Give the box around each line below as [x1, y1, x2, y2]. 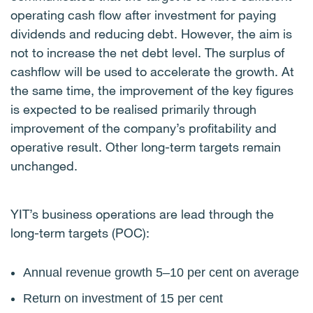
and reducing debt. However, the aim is [66, 26, 292, 41]
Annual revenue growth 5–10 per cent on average [23, 265, 299, 279]
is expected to [10, 101, 95, 117]
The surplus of [205, 45, 284, 60]
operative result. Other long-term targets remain [10, 139, 281, 154]
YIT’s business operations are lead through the [10, 206, 274, 221]
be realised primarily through [95, 101, 256, 117]
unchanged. [10, 158, 78, 173]
